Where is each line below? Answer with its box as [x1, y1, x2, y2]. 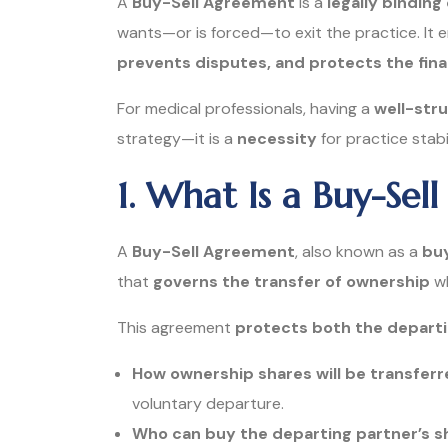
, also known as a [295, 240, 422, 262]
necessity [237, 127, 317, 149]
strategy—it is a [117, 127, 237, 149]
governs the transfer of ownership [153, 270, 430, 292]
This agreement [117, 316, 235, 338]
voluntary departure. [132, 392, 284, 414]
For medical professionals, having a [117, 97, 374, 119]
